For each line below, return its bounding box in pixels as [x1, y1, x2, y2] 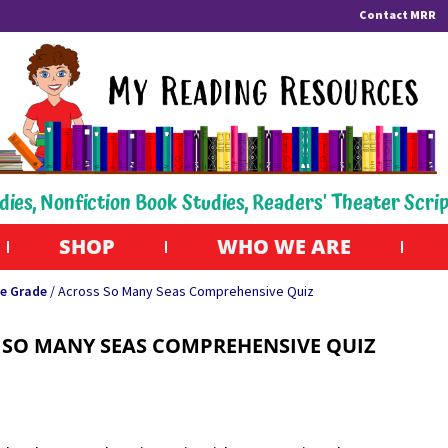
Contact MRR [359, 7, 436, 22]
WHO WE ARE [216, 233, 351, 261]
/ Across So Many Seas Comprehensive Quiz [47, 282, 315, 301]
